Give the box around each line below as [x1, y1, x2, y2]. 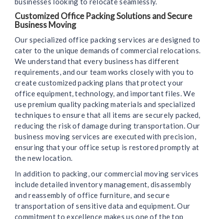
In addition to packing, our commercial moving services [15, 169, 199, 178]
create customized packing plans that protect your [15, 78, 184, 88]
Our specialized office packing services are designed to [15, 35, 200, 44]
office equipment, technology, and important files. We [15, 89, 195, 98]
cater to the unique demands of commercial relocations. [15, 46, 201, 55]
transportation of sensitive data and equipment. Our [15, 201, 191, 211]
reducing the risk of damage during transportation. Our [15, 121, 200, 131]
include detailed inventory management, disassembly [15, 180, 191, 189]
